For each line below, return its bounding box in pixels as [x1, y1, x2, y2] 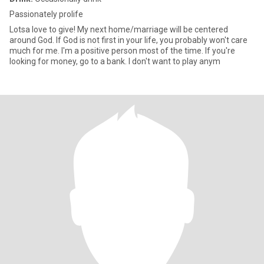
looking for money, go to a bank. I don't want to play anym [9, 57, 220, 66]
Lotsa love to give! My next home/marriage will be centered [9, 25, 228, 34]
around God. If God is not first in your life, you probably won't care [9, 35, 247, 45]
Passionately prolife [9, 9, 83, 19]
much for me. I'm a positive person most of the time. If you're [9, 46, 235, 55]
